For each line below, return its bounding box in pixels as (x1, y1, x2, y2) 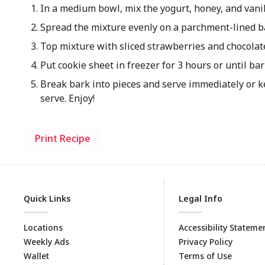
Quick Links (24, 193, 70, 204)
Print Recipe (35, 132, 91, 145)
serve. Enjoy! (40, 92, 95, 105)
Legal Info (179, 193, 222, 204)
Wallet (24, 250, 49, 261)
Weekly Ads (24, 236, 69, 247)
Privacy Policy (179, 236, 232, 247)
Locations (24, 222, 63, 233)
